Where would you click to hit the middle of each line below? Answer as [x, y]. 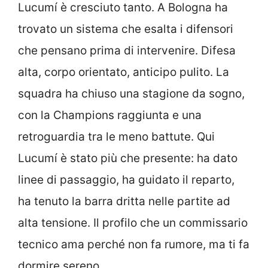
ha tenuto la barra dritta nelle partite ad [124, 202]
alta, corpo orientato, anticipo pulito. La [124, 72]
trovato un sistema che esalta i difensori [126, 29]
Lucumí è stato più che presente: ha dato [128, 159]
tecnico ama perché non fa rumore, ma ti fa [134, 245]
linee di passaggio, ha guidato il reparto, [126, 180]
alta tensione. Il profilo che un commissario [133, 223]
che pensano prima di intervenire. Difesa [127, 51]
